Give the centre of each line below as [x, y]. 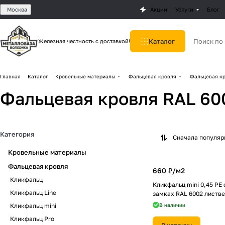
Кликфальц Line [33, 193]
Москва [17, 9]
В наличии [172, 205]
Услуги [184, 9]
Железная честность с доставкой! [84, 41]
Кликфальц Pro [32, 219]
